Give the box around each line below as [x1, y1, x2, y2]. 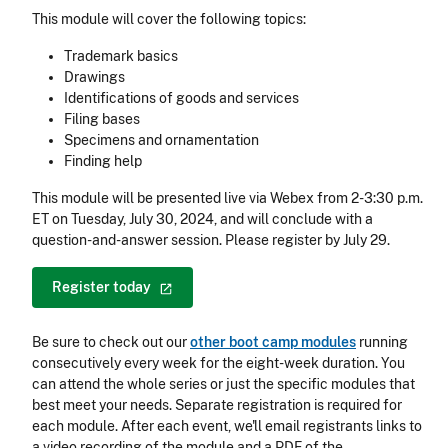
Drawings [64, 69, 125, 86]
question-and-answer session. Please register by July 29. [32, 232, 393, 249]
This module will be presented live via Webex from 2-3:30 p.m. [32, 190, 423, 207]
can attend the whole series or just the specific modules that [32, 376, 415, 393]
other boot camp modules [190, 334, 356, 351]
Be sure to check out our [32, 334, 190, 351]
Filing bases [64, 111, 140, 128]
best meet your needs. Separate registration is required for [32, 397, 402, 414]
